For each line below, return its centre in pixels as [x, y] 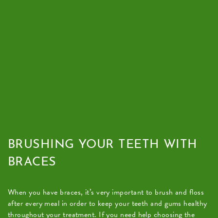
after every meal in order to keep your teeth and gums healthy [108, 203]
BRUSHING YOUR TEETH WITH [103, 145]
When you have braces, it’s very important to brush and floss [106, 192]
